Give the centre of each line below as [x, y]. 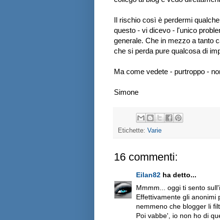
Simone [126, 92]
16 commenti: [146, 157]
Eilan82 [148, 175]
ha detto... [179, 175]
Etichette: [133, 130]
